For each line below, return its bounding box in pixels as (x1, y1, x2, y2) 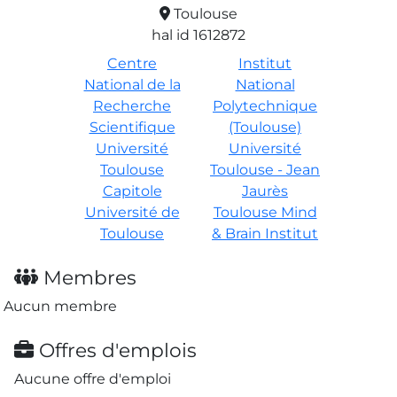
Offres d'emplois (33, 338, 197, 362)
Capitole (102, 182, 162, 199)
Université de (84, 203, 180, 221)
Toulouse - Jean (210, 160, 320, 178)
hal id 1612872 (152, 26, 245, 43)
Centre (107, 54, 157, 72)
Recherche (93, 97, 171, 114)
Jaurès (242, 182, 288, 199)
